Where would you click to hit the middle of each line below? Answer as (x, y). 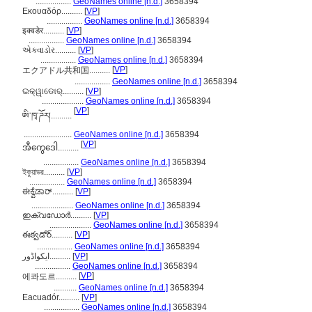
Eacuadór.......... (52, 297)
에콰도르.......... (50, 276)
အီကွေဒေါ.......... (52, 148)
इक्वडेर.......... (44, 31)
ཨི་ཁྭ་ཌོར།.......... (48, 116)
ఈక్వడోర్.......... (48, 235)
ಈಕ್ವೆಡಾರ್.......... (49, 192)
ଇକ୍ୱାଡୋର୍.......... (54, 91)
